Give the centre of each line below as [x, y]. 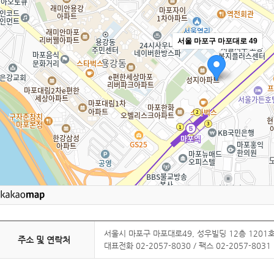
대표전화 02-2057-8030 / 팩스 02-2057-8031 [187, 246]
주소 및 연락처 [44, 240]
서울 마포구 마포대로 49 [217, 41]
